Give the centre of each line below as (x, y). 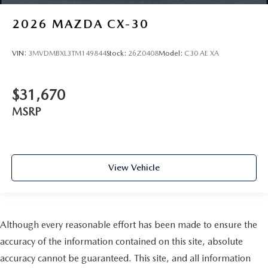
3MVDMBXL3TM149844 (67, 54)
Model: (171, 54)
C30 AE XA (202, 54)
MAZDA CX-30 (100, 24)
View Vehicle (134, 168)
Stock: (117, 54)
